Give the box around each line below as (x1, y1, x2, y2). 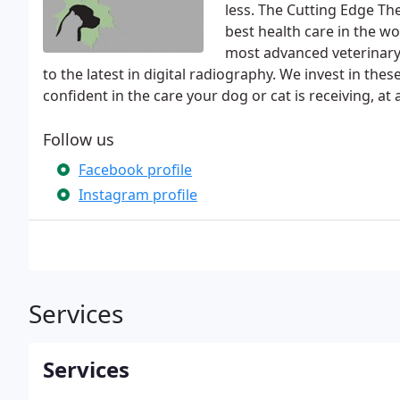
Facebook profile (79, 160, 192, 179)
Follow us (43, 129, 114, 150)
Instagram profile (79, 185, 197, 204)
